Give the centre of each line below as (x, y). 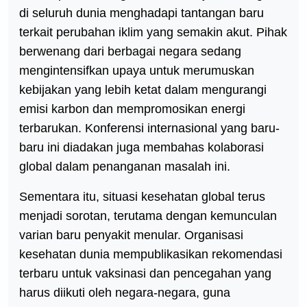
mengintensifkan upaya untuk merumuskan (137, 71)
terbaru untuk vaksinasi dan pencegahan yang (145, 273)
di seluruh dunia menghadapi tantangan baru (142, 13)
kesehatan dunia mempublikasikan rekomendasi (151, 254)
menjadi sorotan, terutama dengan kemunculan (148, 216)
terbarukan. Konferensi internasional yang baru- (149, 128)
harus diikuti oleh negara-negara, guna (125, 293)
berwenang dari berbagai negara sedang (130, 51)
